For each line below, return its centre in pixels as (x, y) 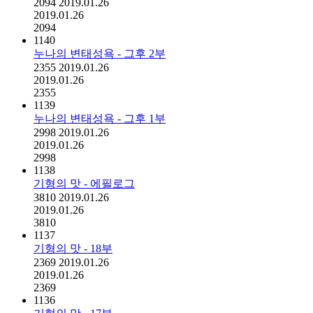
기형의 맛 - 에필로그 (84, 183)
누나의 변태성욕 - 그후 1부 (100, 118)
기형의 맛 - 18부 (73, 248)
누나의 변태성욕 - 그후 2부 (100, 53)
